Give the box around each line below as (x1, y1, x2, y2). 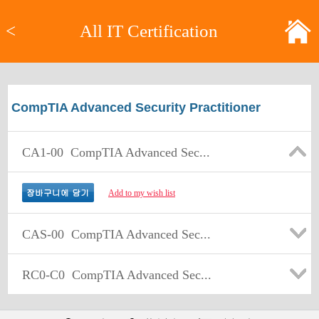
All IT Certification (80, 21, 218, 41)
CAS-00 (22, 227, 64, 241)
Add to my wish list (108, 188, 175, 198)
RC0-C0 (22, 268, 65, 282)
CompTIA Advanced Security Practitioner (11, 100, 261, 115)
